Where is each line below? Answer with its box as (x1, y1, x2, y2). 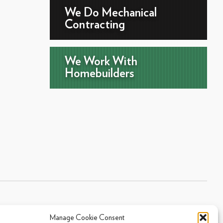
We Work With (64, 55, 137, 68)
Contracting (64, 18, 125, 31)
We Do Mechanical (64, 6, 157, 19)
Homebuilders (64, 67, 134, 80)
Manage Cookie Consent (49, 213, 124, 222)
